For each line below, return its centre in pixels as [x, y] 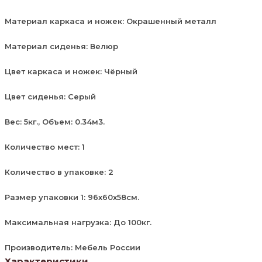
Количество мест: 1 [45, 146]
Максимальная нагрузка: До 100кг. [78, 222]
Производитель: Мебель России [73, 247]
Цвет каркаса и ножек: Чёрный [71, 71]
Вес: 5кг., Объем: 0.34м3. [55, 121]
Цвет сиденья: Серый [50, 96]
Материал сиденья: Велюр [61, 46]
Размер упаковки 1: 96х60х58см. [72, 197]
